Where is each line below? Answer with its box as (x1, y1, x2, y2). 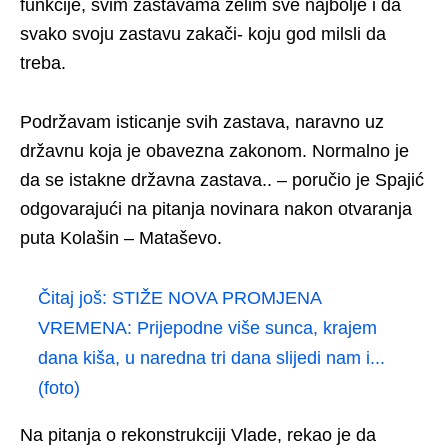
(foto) (38, 378, 80, 399)
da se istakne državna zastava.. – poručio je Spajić (20, 170, 424, 191)
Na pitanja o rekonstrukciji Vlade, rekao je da (20, 425, 376, 446)
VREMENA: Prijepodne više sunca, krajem (38, 318, 377, 339)
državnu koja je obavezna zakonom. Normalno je (20, 141, 409, 162)
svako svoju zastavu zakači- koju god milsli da (20, 24, 386, 45)
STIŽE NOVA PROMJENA (112, 288, 321, 309)
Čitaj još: (38, 288, 112, 309)
